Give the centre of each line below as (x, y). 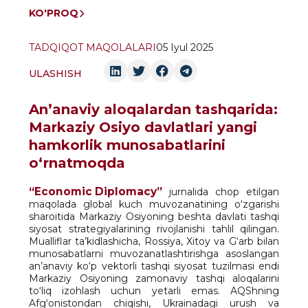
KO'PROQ (54, 13)
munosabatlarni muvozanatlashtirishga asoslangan (154, 254)
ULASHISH (55, 74)
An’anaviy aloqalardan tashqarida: (153, 110)
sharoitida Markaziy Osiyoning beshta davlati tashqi (154, 217)
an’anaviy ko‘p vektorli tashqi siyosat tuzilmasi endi (154, 266)
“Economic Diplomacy (93, 192)
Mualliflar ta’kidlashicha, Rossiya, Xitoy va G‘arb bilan (154, 242)
